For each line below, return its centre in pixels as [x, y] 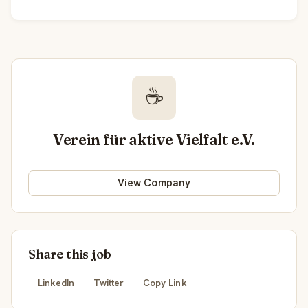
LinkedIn [56, 283]
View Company [154, 183]
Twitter [109, 283]
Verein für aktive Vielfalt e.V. [154, 139]
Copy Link [165, 283]
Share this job [70, 254]
